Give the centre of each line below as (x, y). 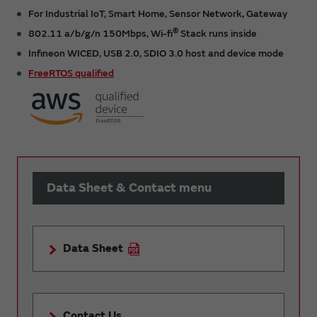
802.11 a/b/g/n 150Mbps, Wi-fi (100, 33)
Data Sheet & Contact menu (129, 188)
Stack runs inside (218, 33)
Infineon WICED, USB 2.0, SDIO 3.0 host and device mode (156, 53)
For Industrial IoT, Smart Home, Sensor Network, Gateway (158, 13)
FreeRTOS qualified (71, 73)
